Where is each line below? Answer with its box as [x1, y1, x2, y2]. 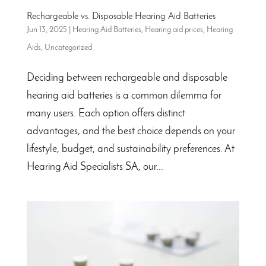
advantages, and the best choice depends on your [26, 126, 235, 138]
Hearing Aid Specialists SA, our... [26, 161, 163, 173]
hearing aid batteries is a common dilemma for [26, 90, 221, 102]
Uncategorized [44, 43, 92, 53]
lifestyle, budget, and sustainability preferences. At [26, 144, 235, 156]
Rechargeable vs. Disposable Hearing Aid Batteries [26, 12, 216, 22]
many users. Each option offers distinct [26, 108, 185, 120]
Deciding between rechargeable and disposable [26, 72, 227, 84]
